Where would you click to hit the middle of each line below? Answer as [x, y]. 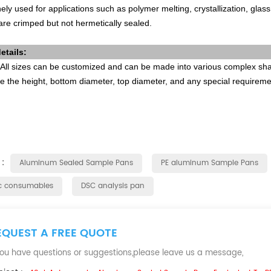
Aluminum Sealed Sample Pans [76, 163]
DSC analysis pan [113, 186]
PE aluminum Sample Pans [210, 163]
